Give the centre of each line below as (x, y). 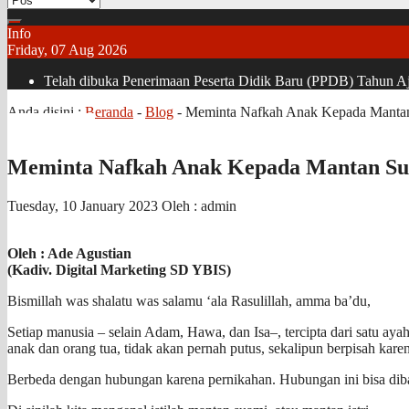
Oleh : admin (199, 205)
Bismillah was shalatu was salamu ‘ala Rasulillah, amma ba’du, (189, 300)
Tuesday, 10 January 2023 (84, 205)
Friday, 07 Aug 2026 (67, 50)
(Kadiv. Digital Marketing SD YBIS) (119, 269)
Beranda (109, 112)
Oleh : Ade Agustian (69, 253)
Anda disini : (46, 112)
